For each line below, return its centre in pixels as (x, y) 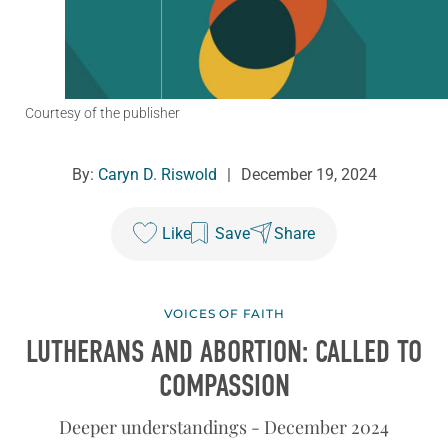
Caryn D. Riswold (157, 175)
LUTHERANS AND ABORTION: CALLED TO (224, 352)
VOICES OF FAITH (224, 314)
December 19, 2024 (308, 175)
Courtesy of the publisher (102, 113)
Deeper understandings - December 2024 (224, 426)
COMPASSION (224, 386)
